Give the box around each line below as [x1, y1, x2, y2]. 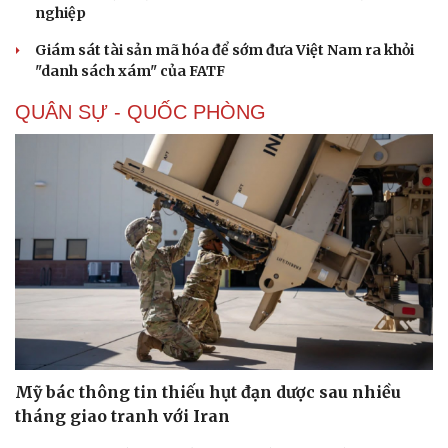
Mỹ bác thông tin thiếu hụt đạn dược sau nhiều [15, 381, 401, 402]
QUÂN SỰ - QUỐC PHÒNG [15, 101, 266, 124]
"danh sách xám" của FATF [35, 62, 225, 81]
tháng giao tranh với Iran [15, 405, 230, 426]
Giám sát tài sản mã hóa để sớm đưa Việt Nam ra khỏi [35, 41, 414, 60]
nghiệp [35, 4, 86, 23]
